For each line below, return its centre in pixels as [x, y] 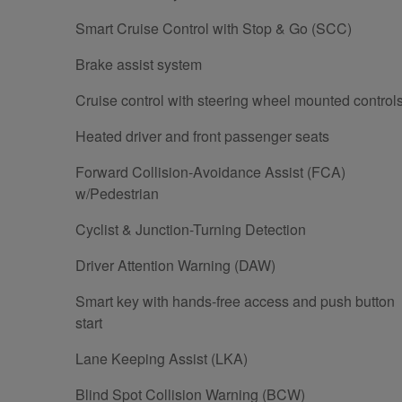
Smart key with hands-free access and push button [235, 301]
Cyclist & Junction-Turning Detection [191, 229]
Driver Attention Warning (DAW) [175, 265]
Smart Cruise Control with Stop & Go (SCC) [214, 28]
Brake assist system [139, 64]
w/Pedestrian [117, 193]
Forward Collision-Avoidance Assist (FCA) [210, 171]
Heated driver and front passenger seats [202, 135]
